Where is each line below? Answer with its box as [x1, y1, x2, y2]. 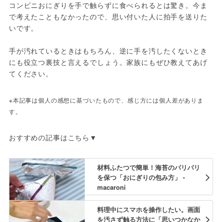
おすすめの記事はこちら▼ [8, 132, 97, 143]
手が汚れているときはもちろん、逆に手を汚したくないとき [8, 46, 208, 56]
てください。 [8, 68, 53, 79]
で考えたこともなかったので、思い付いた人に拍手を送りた [8, 11, 208, 22]
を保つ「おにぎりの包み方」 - [97, 172, 185, 182]
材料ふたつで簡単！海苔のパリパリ [97, 162, 200, 172]
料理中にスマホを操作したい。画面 [97, 204, 200, 214]
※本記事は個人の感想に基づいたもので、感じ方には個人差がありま [8, 96, 204, 105]
